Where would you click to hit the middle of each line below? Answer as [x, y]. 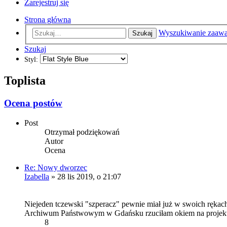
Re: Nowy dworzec [56, 167]
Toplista [25, 81]
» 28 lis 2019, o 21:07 [85, 176]
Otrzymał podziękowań [82, 132]
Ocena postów [33, 103]
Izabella [37, 176]
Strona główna [48, 19]
